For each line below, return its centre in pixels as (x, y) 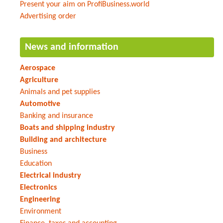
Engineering (40, 199)
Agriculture (39, 80)
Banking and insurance (56, 116)
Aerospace (38, 68)
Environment (41, 211)
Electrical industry (51, 175)
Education (36, 164)
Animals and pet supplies (60, 92)
